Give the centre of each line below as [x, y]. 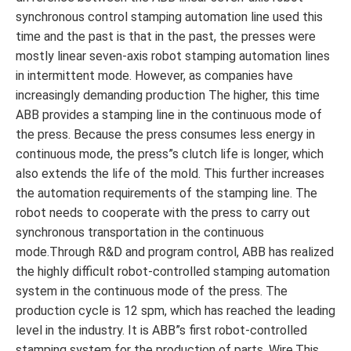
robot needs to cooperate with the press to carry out [163, 213]
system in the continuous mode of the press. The [152, 291]
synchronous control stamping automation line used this [169, 17]
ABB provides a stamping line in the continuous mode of [169, 115]
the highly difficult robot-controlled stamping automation [173, 272]
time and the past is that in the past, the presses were [166, 37]
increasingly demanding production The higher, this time [168, 96]
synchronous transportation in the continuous [140, 233]
